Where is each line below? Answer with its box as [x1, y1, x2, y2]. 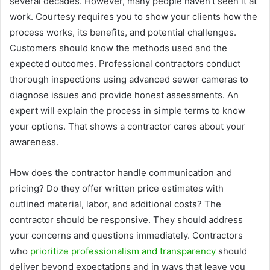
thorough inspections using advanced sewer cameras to [10, 73, 248, 85]
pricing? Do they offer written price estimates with [10, 182, 224, 194]
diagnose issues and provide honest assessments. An [10, 89, 239, 101]
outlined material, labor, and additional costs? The [10, 198, 221, 210]
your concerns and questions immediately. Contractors [10, 229, 243, 241]
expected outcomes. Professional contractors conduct [10, 57, 240, 69]
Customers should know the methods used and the [10, 42, 227, 54]
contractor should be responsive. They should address [10, 213, 243, 225]
